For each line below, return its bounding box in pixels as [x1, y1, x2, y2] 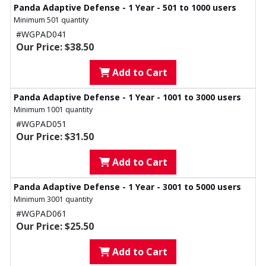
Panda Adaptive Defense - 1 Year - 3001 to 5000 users [14, 181, 241, 193]
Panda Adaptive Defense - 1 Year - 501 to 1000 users [14, 2, 236, 14]
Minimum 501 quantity [14, 15, 88, 26]
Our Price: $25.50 [16, 220, 94, 233]
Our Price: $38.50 [16, 40, 94, 54]
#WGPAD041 [16, 28, 66, 40]
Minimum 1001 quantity [14, 104, 93, 115]
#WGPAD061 [16, 208, 66, 220]
